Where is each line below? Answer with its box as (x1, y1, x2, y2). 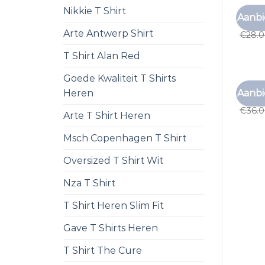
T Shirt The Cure (63, 245, 142, 256)
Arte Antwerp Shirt (63, 28, 153, 39)
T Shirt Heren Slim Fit (63, 200, 164, 211)
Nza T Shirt (63, 177, 115, 189)
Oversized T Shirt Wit (63, 155, 163, 166)
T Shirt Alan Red (63, 50, 140, 62)
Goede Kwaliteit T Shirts (63, 73, 176, 84)
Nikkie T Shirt (63, 5, 126, 17)
